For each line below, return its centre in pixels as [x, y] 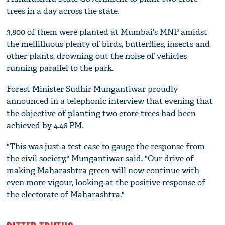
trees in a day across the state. [63, 11]
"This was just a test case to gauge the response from [106, 146]
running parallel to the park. [60, 68]
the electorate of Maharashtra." [66, 194]
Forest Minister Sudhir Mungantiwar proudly [92, 89]
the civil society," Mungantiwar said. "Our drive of [100, 158]
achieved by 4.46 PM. [45, 125]
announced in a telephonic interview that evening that [110, 101]
